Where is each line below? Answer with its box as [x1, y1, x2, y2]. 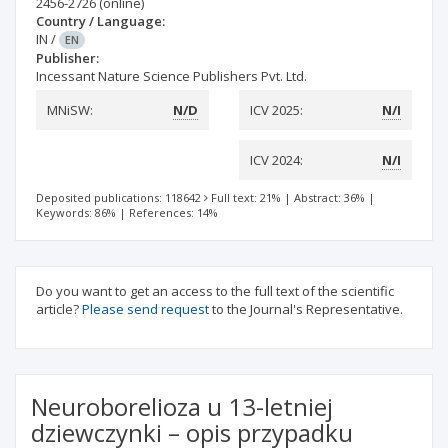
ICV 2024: [250, 151, 303, 169]
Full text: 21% [211, 190, 281, 205]
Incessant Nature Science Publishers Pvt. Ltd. [36, 67, 307, 85]
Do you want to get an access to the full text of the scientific [36, 282, 394, 300]
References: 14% [129, 205, 218, 220]
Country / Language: [36, 12, 165, 30]
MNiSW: [47, 101, 93, 119]
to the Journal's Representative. [209, 300, 403, 318]
